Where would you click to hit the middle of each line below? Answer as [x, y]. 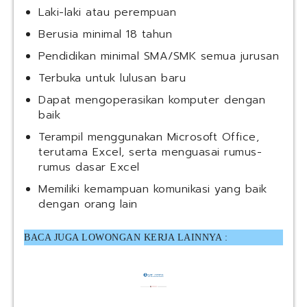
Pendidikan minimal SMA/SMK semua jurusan [159, 57]
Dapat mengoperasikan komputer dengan [152, 100]
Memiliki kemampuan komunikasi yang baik [153, 189]
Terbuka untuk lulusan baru [112, 78]
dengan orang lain [88, 205]
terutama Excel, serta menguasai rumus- [150, 152]
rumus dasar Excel [89, 168]
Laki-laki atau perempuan [107, 13]
